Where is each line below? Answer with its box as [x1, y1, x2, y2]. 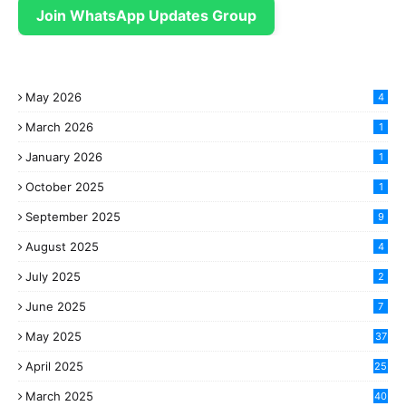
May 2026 [25, 90, 82, 104]
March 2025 [25, 389, 93, 403]
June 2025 [25, 299, 86, 314]
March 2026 [25, 120, 93, 134]
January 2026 [25, 150, 102, 164]
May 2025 [25, 329, 82, 343]
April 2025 [25, 359, 83, 373]
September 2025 [25, 209, 121, 224]
